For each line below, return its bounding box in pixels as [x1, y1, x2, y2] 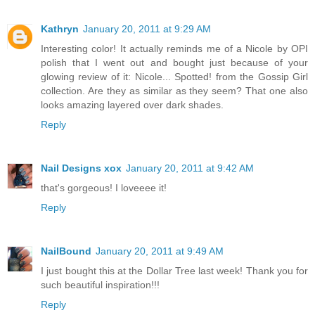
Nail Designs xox [41, 162, 122, 174]
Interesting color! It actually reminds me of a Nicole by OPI [41, 43, 308, 55]
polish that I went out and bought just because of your [41, 57, 308, 69]
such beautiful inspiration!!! [41, 279, 160, 291]
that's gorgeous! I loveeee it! [41, 182, 167, 194]
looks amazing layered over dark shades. [41, 99, 224, 111]
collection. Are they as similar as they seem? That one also [41, 85, 308, 97]
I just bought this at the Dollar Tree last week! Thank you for [41, 265, 308, 277]
